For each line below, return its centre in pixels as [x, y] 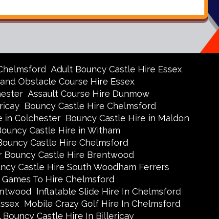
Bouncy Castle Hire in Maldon [127, 118]
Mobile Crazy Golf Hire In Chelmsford [102, 204]
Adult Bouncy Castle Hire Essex [116, 69]
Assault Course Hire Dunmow [88, 94]
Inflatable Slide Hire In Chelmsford [108, 191]
